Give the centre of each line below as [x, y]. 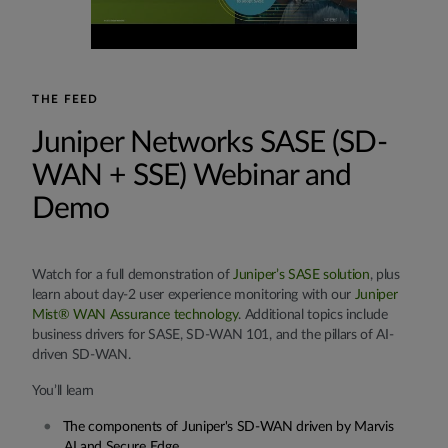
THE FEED [65, 99]
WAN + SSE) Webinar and [192, 175]
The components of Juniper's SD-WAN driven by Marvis [228, 426]
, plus [384, 274]
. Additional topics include [313, 314]
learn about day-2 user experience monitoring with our [193, 294]
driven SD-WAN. [81, 354]
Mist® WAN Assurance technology [135, 314]
